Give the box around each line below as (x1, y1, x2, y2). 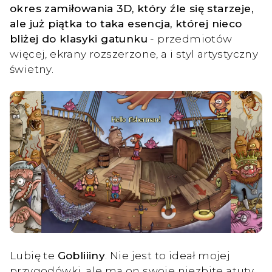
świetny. (10, 62, 54, 75)
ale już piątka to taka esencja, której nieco (10, 16, 242, 30)
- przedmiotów (148, 32, 233, 45)
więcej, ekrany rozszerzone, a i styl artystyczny (10, 47, 259, 60)
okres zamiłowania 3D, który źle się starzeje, (10, 1, 253, 15)
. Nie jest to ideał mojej (105, 248, 231, 262)
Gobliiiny (57, 248, 106, 262)
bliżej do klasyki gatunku (10, 32, 148, 45)
